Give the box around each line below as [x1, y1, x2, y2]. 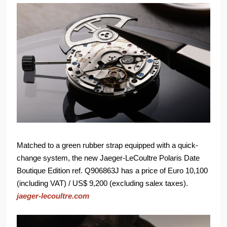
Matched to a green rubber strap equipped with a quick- [17, 140, 199, 149]
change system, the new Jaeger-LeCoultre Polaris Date [17, 153, 200, 162]
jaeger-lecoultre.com [17, 191, 90, 200]
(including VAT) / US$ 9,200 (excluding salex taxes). [17, 178, 188, 187]
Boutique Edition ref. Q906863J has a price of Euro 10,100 [17, 166, 208, 175]
